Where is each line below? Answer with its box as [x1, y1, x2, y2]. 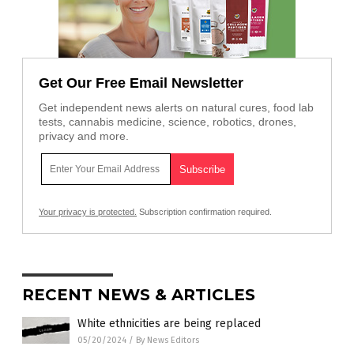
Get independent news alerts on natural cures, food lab [39, 100, 314, 114]
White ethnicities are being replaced [77, 316, 261, 330]
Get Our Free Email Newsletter [39, 74, 243, 91]
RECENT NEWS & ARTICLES [22, 284, 255, 304]
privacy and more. [39, 129, 129, 142]
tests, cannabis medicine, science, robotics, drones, [39, 115, 296, 128]
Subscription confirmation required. [137, 206, 272, 217]
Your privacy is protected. [39, 206, 137, 217]
